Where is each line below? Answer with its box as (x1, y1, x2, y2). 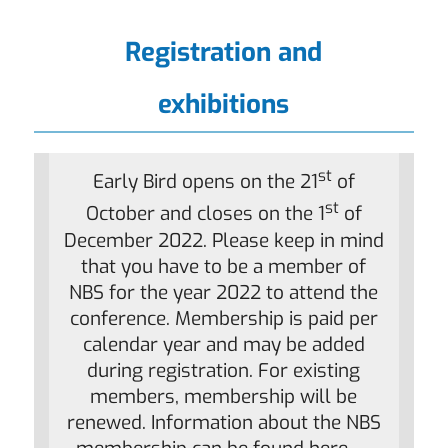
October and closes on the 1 (85, 201, 325, 227)
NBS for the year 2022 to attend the (69, 279, 379, 305)
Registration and (125, 35, 323, 70)
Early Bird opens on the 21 (92, 169, 318, 195)
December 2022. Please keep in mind (63, 227, 384, 253)
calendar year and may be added (82, 331, 365, 357)
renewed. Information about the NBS (66, 409, 381, 435)
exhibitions (158, 87, 290, 122)
